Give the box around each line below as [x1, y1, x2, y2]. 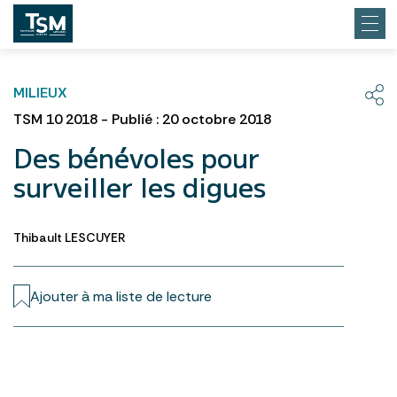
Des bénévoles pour [13, 137, 260, 176]
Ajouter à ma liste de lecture [30, 286, 213, 306]
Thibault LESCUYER [13, 230, 126, 245]
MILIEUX [13, 82, 67, 101]
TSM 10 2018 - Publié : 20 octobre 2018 [13, 110, 271, 128]
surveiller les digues [13, 167, 266, 206]
